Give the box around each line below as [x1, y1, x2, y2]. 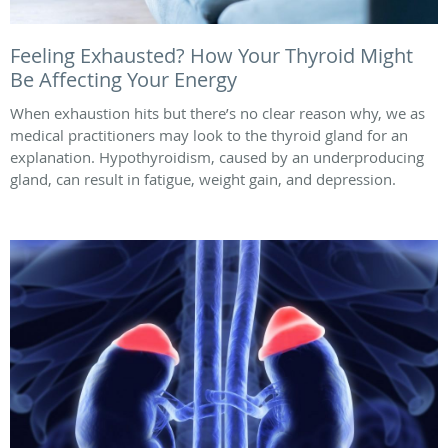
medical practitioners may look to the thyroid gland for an [10, 125, 408, 146]
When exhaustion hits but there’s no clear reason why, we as [10, 103, 425, 124]
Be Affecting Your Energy [10, 66, 237, 94]
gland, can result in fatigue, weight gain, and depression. [10, 169, 396, 190]
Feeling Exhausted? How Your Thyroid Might [10, 42, 413, 70]
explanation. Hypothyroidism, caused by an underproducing [10, 147, 424, 168]
